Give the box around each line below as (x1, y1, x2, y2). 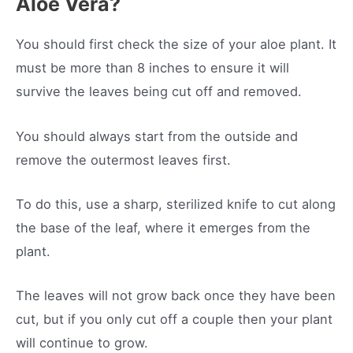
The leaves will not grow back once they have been (16, 288, 336, 303)
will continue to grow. (16, 335, 152, 351)
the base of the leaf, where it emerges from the (16, 219, 310, 236)
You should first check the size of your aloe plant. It (16, 36, 336, 53)
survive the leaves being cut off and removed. (16, 84, 302, 100)
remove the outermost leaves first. (16, 151, 235, 168)
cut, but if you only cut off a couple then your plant (16, 311, 333, 327)
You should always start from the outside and (16, 128, 298, 144)
